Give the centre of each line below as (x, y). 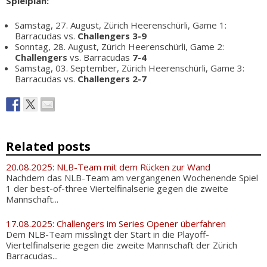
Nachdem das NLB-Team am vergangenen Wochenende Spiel (132, 178)
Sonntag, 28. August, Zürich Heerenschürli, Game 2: (119, 46)
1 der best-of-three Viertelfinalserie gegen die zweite (117, 188)
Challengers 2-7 (112, 78)
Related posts (48, 146)
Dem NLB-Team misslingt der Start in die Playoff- (108, 234)
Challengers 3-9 (112, 35)
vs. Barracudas (100, 57)
